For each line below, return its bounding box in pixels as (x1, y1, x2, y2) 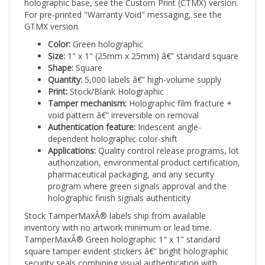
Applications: (48, 134, 96, 146)
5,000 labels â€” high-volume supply (82, 63, 221, 75)
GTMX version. (24, 10, 80, 22)
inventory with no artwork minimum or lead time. (24, 211, 211, 223)
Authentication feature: (48, 111, 135, 122)
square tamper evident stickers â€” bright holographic (24, 235, 228, 247)
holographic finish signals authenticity (48, 182, 190, 193)
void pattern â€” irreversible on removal (48, 99, 199, 111)
